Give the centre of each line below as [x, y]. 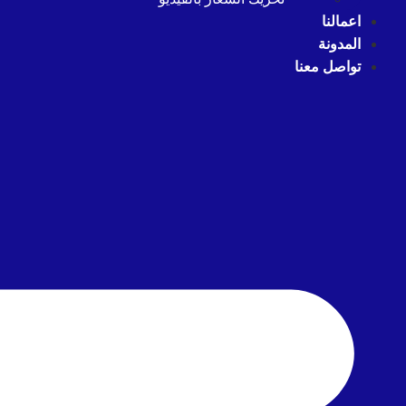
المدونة [339, 44]
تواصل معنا [328, 67]
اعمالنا [341, 21]
